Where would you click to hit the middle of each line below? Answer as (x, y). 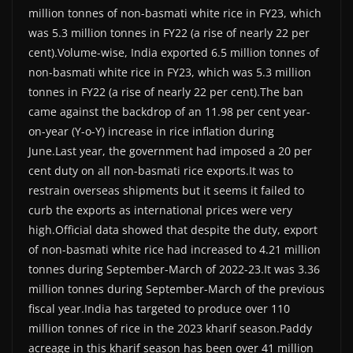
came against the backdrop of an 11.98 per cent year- (169, 111)
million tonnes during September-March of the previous (176, 288)
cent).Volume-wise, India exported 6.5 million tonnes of (174, 52)
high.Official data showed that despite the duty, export (173, 229)
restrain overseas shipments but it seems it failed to (166, 190)
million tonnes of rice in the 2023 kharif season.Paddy (170, 328)
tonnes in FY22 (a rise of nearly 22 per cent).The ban (166, 91)
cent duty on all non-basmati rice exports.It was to (161, 170)
